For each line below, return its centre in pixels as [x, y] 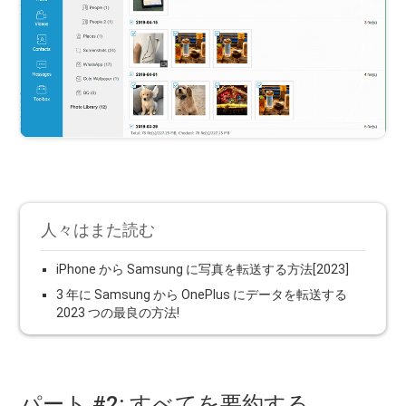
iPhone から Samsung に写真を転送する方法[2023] [203, 269]
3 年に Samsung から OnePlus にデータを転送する [202, 294]
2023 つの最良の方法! [118, 312]
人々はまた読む [98, 229]
